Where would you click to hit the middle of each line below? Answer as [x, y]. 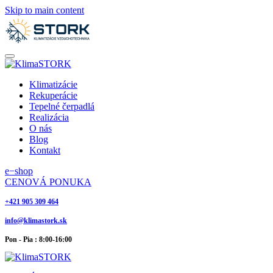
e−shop [19, 171]
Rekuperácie [53, 95]
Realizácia [49, 117]
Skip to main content [44, 10]
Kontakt [45, 150]
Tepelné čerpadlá [62, 106]
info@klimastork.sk [36, 221]
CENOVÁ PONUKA [48, 182]
